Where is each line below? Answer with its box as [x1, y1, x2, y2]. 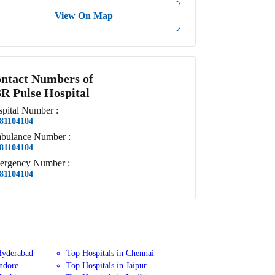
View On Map [54, 10, 113, 21]
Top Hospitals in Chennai [66, 248, 155, 258]
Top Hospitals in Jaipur [66, 260, 147, 271]
